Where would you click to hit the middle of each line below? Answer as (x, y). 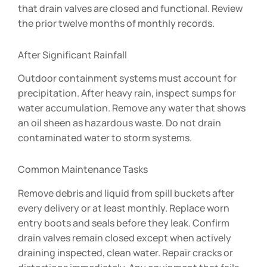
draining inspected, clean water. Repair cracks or (125, 253)
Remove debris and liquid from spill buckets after (126, 193)
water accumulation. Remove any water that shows (132, 108)
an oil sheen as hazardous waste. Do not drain (119, 123)
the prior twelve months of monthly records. (116, 23)
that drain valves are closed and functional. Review (130, 8)
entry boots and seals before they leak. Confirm (124, 223)
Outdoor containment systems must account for (127, 78)
